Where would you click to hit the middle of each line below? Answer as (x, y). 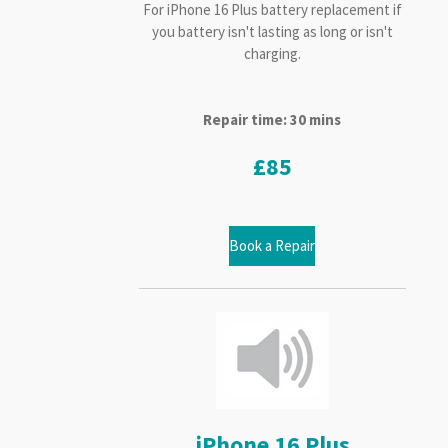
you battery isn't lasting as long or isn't (272, 31)
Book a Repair (272, 245)
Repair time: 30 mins (272, 119)
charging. (272, 53)
